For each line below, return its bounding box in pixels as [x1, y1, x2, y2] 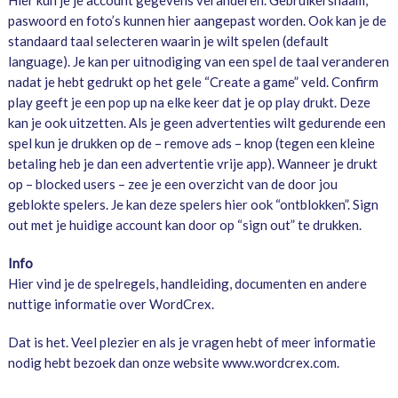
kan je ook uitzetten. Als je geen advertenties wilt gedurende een [7, 115, 386, 131]
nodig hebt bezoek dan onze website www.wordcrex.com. [7, 354, 339, 371]
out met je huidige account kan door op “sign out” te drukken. [7, 217, 362, 234]
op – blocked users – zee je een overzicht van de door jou [7, 176, 338, 193]
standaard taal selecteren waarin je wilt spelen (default [7, 33, 329, 50]
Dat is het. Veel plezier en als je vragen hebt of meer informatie [7, 334, 376, 351]
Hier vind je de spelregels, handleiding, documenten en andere [7, 275, 367, 292]
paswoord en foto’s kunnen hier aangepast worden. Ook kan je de [7, 12, 386, 29]
